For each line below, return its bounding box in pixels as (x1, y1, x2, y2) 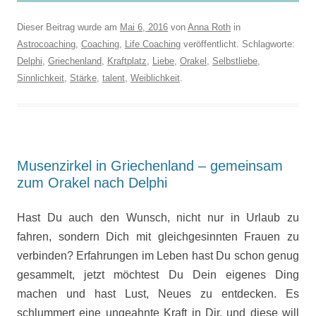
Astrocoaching (17, 39, 75, 49)
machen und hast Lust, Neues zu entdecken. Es (17, 288, 299, 300)
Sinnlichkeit (17, 73, 64, 83)
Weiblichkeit (130, 73, 180, 83)
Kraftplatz (107, 56, 147, 66)
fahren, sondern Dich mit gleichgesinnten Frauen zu (17, 231, 299, 243)
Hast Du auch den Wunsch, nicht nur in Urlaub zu (17, 212, 299, 224)
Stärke (70, 73, 97, 83)
